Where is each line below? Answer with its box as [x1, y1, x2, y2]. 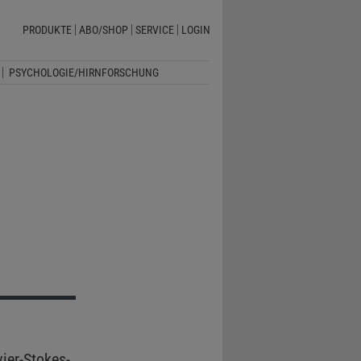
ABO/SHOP [78, 23, 128, 37]
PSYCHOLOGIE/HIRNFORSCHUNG [8, 65, 159, 79]
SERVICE [135, 23, 174, 37]
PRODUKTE [22, 23, 72, 37]
